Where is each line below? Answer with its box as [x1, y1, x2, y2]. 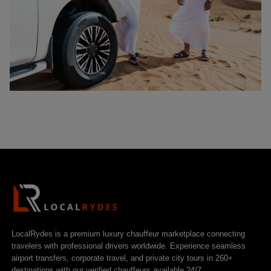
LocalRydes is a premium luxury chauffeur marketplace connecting [11, 229, 246, 238]
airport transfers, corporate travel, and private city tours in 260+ [11, 253, 233, 263]
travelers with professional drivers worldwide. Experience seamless [11, 241, 246, 250]
